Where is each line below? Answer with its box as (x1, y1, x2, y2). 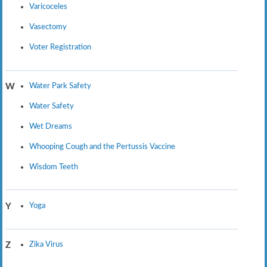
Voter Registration (29, 43, 91, 52)
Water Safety (29, 102, 74, 111)
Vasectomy (29, 23, 67, 32)
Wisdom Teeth (29, 162, 78, 171)
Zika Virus (29, 240, 63, 249)
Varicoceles (29, 2, 67, 11)
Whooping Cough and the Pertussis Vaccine (29, 142, 175, 151)
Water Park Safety (29, 82, 91, 91)
